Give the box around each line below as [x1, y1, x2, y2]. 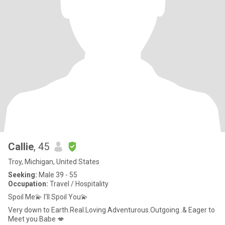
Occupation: [8, 180, 48, 188]
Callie [8, 141, 34, 153]
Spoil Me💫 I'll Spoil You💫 [8, 193, 88, 201]
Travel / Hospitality [48, 180, 108, 188]
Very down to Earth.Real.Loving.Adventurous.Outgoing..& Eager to [8, 206, 215, 214]
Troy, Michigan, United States [8, 158, 99, 166]
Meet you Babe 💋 [8, 215, 64, 223]
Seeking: [8, 171, 37, 179]
